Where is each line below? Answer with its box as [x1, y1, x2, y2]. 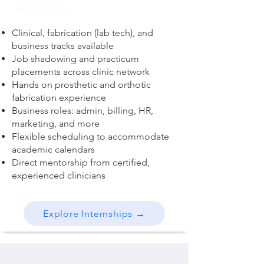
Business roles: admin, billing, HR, [12, 105, 153, 116]
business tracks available [12, 40, 114, 51]
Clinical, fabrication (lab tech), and [12, 27, 153, 38]
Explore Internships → [43, 207, 146, 219]
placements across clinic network [12, 66, 150, 77]
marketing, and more [12, 118, 100, 129]
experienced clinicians [12, 170, 105, 181]
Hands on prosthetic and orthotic [12, 79, 151, 90]
